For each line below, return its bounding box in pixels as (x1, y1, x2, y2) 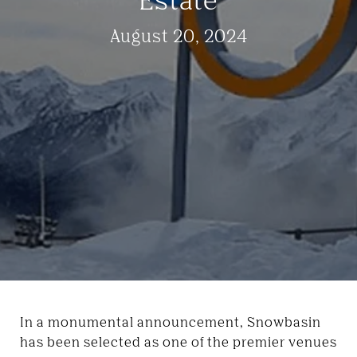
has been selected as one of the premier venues (20, 334, 337, 350)
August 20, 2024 (109, 25, 248, 46)
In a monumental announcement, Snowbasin (20, 314, 321, 330)
